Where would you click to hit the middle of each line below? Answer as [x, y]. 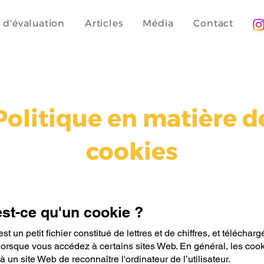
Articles [104, 23]
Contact [214, 23]
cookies [132, 151]
